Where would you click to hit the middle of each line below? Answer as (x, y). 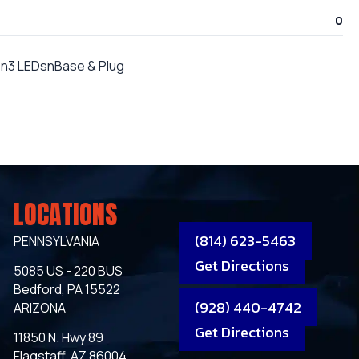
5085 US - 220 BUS (69, 271)
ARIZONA (40, 308)
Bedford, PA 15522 (67, 290)
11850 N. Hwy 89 (59, 338)
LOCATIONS (66, 215)
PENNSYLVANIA (57, 242)
